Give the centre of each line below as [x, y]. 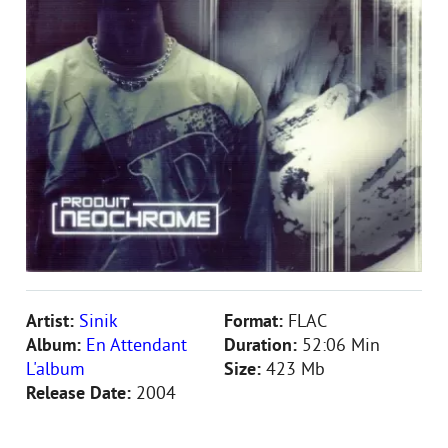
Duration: [263, 346]
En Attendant [136, 346]
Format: [256, 322]
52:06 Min [341, 346]
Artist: [52, 322]
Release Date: [81, 394]
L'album [55, 370]
